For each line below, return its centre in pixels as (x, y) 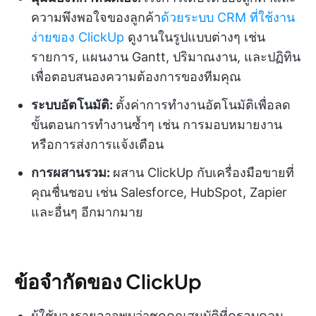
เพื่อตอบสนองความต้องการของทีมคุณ (136, 76)
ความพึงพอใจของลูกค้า (96, 17)
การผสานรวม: (72, 172)
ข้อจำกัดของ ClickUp (108, 281)
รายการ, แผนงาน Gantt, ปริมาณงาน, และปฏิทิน (166, 56)
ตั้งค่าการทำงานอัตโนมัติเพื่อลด (203, 104)
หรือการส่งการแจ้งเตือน (97, 144)
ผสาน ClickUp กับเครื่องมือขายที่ (203, 172)
